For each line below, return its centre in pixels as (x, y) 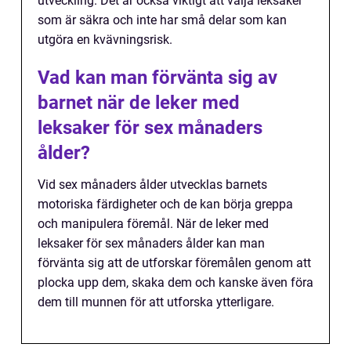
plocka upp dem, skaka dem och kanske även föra (175, 283)
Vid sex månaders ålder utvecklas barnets (152, 185)
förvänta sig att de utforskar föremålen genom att (174, 263)
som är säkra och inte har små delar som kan (162, 20)
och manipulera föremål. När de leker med (153, 224)
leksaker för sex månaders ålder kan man (151, 244)
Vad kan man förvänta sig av (157, 78)
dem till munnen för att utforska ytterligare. (156, 302)
